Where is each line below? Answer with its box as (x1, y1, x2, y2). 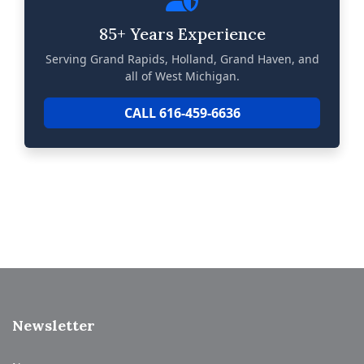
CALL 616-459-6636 (123, 104, 240, 122)
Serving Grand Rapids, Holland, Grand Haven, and (45, 51, 319, 67)
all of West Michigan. (124, 68, 240, 84)
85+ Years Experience (98, 24, 266, 44)
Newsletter (12, 316, 95, 335)
